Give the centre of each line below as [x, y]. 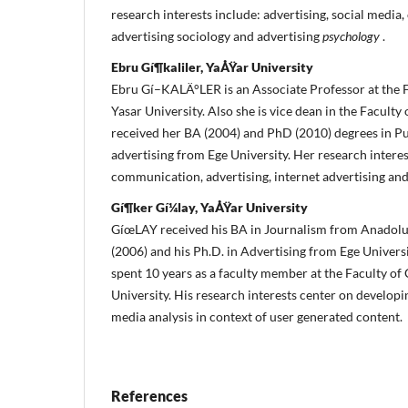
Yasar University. [159, 111]
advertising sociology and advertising [217, 36]
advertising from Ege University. [202, 155]
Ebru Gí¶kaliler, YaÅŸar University [212, 67]
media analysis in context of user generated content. [257, 316]
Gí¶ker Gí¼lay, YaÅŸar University [209, 207]
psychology [351, 36]
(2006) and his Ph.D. [169, 251]
